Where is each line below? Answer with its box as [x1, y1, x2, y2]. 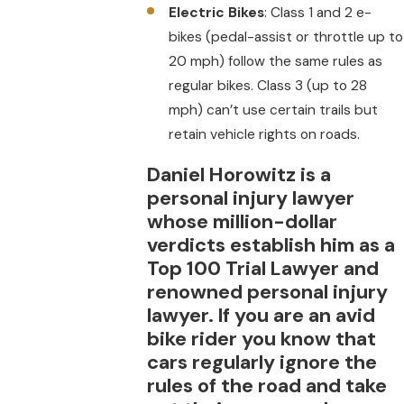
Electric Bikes [168, 4, 264, 23]
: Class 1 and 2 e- [263, 4, 372, 23]
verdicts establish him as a [147, 231, 396, 258]
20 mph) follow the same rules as [168, 52, 382, 71]
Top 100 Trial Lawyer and [147, 254, 380, 281]
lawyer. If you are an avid [147, 301, 376, 328]
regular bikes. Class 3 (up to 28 [168, 77, 367, 96]
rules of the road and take [147, 372, 388, 399]
